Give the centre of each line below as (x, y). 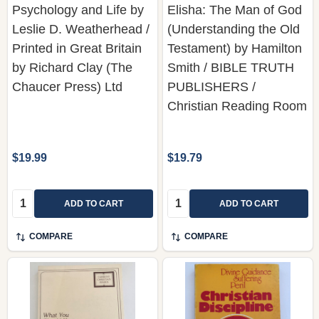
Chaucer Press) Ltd (67, 87)
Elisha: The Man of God (235, 10)
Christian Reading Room (237, 106)
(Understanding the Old (234, 29)
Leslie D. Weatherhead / (81, 29)
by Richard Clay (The (72, 67)
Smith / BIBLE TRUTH (231, 67)
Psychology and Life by (78, 10)
